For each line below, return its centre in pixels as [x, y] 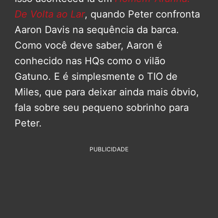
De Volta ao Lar [50, 14]
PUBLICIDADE [109, 149]
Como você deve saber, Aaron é [89, 45]
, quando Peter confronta [142, 14]
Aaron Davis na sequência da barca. [97, 30]
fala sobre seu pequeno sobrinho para [102, 108]
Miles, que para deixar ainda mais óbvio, [107, 92]
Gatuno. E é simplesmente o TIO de [96, 77]
